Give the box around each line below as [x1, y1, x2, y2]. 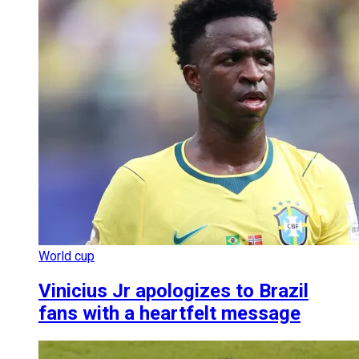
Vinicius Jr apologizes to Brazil [38, 279, 309, 302]
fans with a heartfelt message [38, 301, 301, 325]
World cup [38, 248, 95, 264]
